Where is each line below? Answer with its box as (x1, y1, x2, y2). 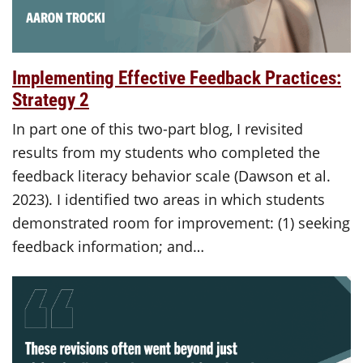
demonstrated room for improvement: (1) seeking (12, 213, 350, 233)
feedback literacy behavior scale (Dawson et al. (12, 166, 331, 186)
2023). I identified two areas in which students (12, 190, 325, 210)
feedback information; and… (12, 237, 204, 257)
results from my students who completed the (12, 143, 320, 163)
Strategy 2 (12, 87, 89, 112)
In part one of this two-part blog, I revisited (12, 119, 303, 139)
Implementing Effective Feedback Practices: (12, 65, 341, 90)
